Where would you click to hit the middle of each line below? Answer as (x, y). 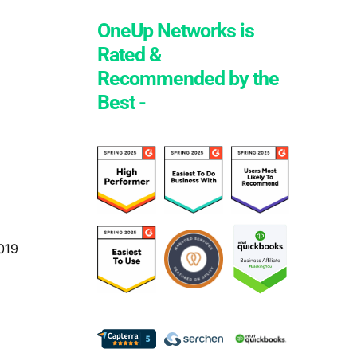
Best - (121, 103)
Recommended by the (188, 79)
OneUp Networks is (175, 31)
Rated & (129, 55)
